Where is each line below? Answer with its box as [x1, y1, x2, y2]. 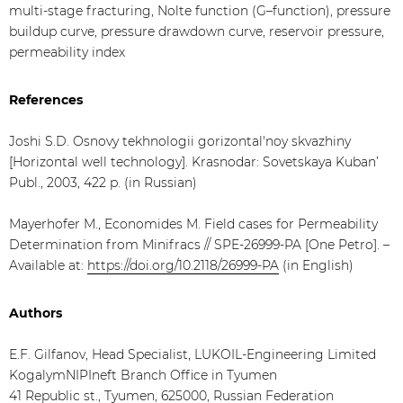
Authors [9, 305, 62, 321]
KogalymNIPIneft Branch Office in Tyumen [9, 367, 277, 383]
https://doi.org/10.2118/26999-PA [87, 257, 279, 273]
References [9, 92, 83, 108]
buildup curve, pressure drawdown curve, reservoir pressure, [9, 23, 384, 40]
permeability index [9, 44, 125, 60]
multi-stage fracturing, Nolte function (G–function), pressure [9, 3, 390, 19]
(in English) [279, 257, 354, 273]
